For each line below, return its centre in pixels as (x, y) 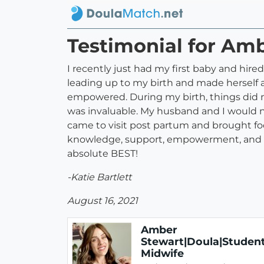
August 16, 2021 (103, 201)
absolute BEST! (104, 154)
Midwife (162, 253)
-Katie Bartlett (99, 177)
